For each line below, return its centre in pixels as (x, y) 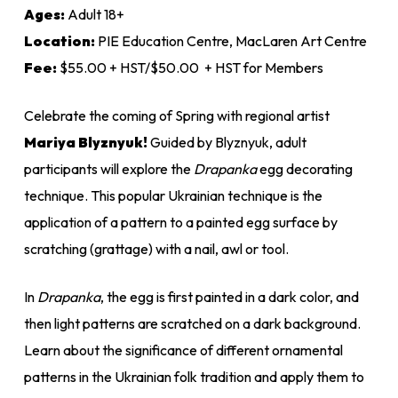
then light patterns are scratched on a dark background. (192, 323)
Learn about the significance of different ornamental (183, 350)
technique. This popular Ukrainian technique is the (173, 195)
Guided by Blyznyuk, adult (227, 142)
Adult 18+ (94, 14)
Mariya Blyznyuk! (85, 142)
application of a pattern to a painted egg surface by (180, 222)
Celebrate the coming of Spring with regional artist (176, 115)
